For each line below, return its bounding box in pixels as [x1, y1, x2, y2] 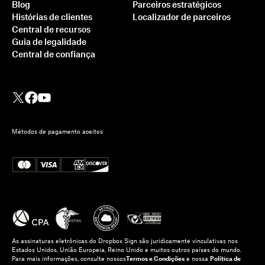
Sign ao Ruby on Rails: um [12, 151, 228, 166]
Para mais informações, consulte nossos [12, 256, 126, 262]
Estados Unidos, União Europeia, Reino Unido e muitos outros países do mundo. [12, 247, 241, 253]
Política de [210, 256, 241, 262]
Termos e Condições [126, 256, 185, 262]
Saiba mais [12, 204, 62, 214]
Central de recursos [12, 25, 91, 34]
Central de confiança [12, 50, 95, 59]
